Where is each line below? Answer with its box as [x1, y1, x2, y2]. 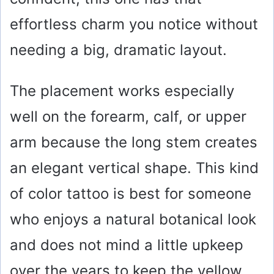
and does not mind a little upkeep [10, 236, 243, 254]
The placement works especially [10, 82, 234, 100]
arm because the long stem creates [10, 133, 257, 152]
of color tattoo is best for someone [10, 185, 251, 203]
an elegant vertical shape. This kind [10, 159, 259, 177]
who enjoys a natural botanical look [10, 210, 256, 229]
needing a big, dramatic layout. [10, 41, 227, 59]
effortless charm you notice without [10, 15, 258, 34]
